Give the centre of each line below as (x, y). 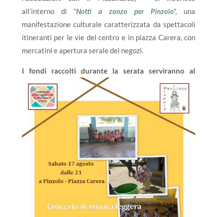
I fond (33, 71)
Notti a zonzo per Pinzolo (125, 11)
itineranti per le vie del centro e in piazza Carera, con (108, 37)
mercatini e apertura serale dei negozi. (82, 50)
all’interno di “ (49, 11)
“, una (185, 11)
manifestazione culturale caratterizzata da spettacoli (108, 24)
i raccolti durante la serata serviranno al (120, 71)
